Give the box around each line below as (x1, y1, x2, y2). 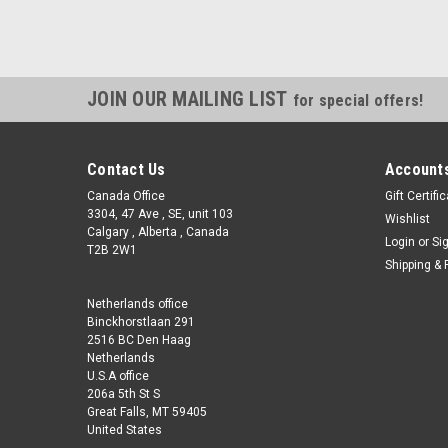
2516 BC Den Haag (87, 333, 191, 347)
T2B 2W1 (87, 243, 137, 257)
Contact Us (87, 160, 166, 179)
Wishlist (384, 212, 430, 226)
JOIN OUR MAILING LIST (87, 87, 293, 111)
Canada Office (87, 189, 165, 203)
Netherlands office (87, 297, 188, 311)
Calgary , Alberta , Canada (87, 225, 229, 239)
